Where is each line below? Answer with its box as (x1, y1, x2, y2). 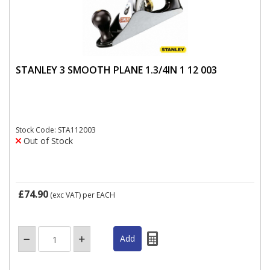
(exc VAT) (48, 190, 83, 200)
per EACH (83, 190, 115, 200)
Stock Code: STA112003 (16, 125, 96, 135)
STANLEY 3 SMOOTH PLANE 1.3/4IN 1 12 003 (16, 63, 217, 77)
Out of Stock (21, 135, 73, 146)
